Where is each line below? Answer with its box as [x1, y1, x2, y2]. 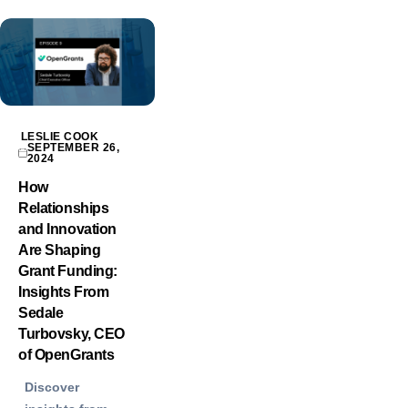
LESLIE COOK [21, 130, 99, 144]
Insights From [18, 284, 109, 301]
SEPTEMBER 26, [27, 141, 120, 155]
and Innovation [18, 221, 117, 238]
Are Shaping [18, 242, 101, 259]
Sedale [18, 305, 64, 321]
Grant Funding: [18, 263, 117, 280]
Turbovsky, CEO [18, 326, 125, 342]
